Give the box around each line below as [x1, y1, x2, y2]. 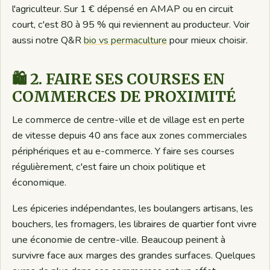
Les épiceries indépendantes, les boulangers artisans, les [12, 202, 254, 216]
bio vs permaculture [84, 34, 168, 48]
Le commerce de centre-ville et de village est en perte [12, 113, 245, 127]
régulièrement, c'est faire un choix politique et [12, 160, 206, 174]
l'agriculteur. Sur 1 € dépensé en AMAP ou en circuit [12, 2, 234, 16]
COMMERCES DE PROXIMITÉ [12, 87, 236, 107]
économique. [12, 176, 67, 190]
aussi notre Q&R [12, 34, 84, 48]
